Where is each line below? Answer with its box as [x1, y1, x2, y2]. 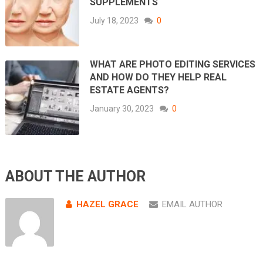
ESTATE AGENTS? [90, 85, 170, 96]
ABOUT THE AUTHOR [5, 167, 146, 185]
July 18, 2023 [90, 15, 139, 25]
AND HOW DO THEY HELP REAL [90, 72, 227, 83]
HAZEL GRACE [76, 198, 139, 210]
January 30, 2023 [90, 104, 154, 114]
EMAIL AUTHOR [161, 198, 222, 210]
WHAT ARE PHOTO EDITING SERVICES [90, 59, 256, 70]
